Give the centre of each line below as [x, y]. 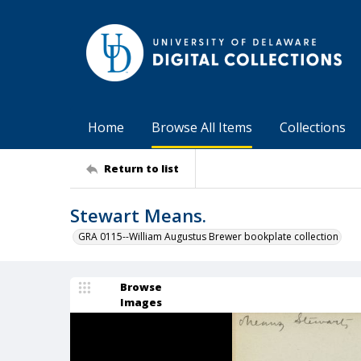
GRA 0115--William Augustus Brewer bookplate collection [208, 237]
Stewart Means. [138, 215]
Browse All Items [202, 127]
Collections [313, 127]
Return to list [141, 168]
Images [141, 302]
